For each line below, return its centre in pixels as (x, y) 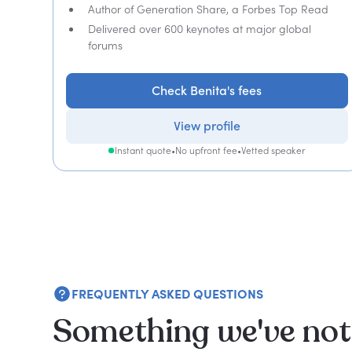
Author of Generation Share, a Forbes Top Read (209, 9)
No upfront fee (207, 150)
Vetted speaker (273, 150)
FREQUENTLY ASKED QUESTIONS (168, 294)
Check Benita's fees (207, 90)
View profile (207, 126)
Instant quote (143, 150)
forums (106, 45)
